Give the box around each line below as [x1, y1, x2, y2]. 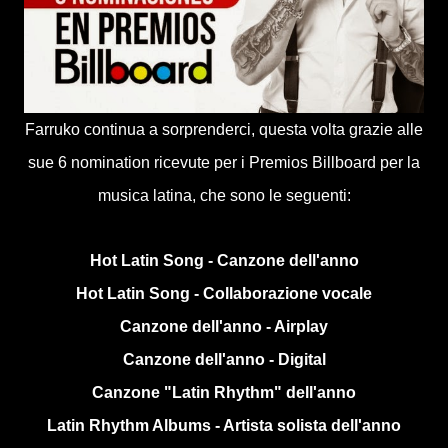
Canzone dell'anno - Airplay [120, 318, 328, 336]
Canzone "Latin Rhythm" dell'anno [92, 384, 356, 402]
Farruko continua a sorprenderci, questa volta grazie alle [25, 121, 423, 139]
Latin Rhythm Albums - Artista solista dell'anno [47, 417, 401, 435]
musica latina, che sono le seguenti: [97, 187, 351, 205]
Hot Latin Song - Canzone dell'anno [89, 252, 359, 270]
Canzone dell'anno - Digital [122, 351, 326, 369]
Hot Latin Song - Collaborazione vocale [76, 285, 372, 303]
